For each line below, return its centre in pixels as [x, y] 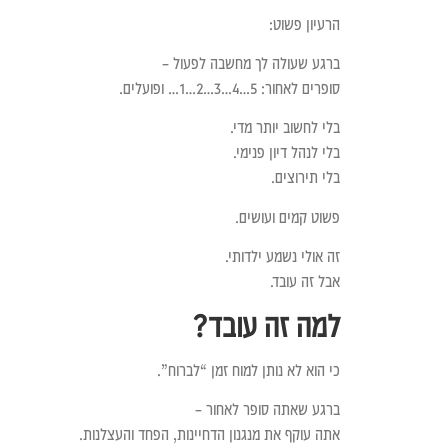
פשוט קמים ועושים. [288, 216]
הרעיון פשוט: [305, 23]
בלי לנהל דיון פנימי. [287, 152]
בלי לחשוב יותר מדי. [285, 127]
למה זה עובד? [266, 325]
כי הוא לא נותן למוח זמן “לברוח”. [249, 369]
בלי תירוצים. [306, 177]
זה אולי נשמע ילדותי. [283, 256]
